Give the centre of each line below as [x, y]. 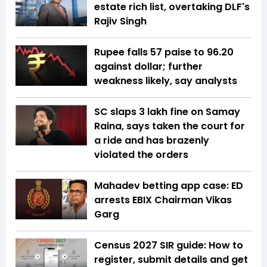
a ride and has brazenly [152, 141]
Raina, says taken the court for [170, 126]
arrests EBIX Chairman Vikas [163, 200]
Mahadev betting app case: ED [169, 186]
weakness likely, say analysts [166, 81]
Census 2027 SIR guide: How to [169, 246]
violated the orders [141, 155]
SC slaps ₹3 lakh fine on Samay [167, 112]
